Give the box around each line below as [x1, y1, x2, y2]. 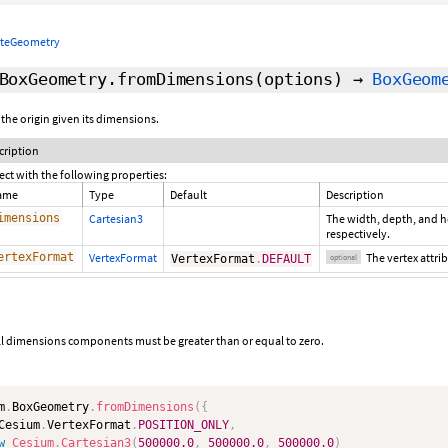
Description [326, 187, 384, 202]
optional [330, 252, 357, 262]
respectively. [326, 226, 390, 241]
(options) [254, 69, 343, 89]
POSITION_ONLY [138, 418, 229, 432]
